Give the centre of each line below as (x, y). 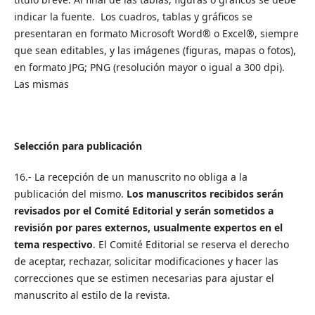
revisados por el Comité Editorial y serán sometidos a (143, 211)
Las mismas (41, 84)
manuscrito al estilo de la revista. (92, 295)
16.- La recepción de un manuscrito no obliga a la (130, 177)
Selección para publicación (78, 146)
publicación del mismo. (70, 194)
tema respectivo (53, 244)
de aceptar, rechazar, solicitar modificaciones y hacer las (146, 261)
